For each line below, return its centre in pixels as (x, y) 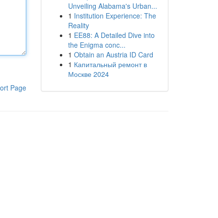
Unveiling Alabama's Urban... (112, 6)
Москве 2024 (88, 74)
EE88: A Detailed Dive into (114, 35)
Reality (78, 25)
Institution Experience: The (115, 16)
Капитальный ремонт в (110, 64)
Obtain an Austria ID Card (113, 54)
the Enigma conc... (97, 45)
